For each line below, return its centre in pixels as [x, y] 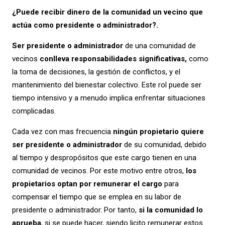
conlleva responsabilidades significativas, [113, 59]
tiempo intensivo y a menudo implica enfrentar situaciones [108, 98]
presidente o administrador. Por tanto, [75, 210]
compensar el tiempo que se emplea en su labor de [96, 197]
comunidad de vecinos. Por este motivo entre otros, [99, 171]
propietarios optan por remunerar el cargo [87, 184]
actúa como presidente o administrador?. [85, 25]
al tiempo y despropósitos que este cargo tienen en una [104, 158]
